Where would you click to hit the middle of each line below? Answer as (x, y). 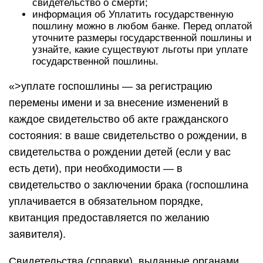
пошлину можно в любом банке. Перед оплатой (142, 26)
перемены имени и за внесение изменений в (119, 103)
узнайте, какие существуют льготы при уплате (140, 50)
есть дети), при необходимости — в (96, 168)
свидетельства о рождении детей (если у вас (120, 152)
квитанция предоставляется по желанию (109, 218)
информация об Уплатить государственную (133, 14)
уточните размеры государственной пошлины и (142, 38)
